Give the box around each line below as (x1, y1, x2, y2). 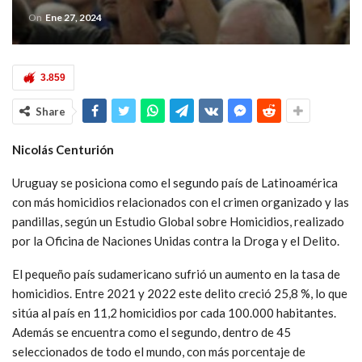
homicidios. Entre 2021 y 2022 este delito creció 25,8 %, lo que (12, 285, 347, 301)
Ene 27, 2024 (45, 11, 102, 23)
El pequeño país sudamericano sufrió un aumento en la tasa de (12, 266, 340, 281)
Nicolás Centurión (12, 141, 114, 157)
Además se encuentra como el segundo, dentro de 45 (12, 324, 291, 339)
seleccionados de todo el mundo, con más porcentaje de (12, 343, 305, 359)
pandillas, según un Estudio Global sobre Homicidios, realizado (12, 213, 344, 229)
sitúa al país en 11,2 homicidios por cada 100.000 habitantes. (12, 305, 336, 320)
